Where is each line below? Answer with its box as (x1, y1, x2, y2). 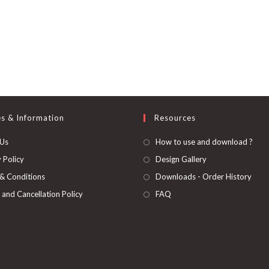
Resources (154, 113, 196, 122)
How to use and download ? (156, 137, 253, 147)
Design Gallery (156, 154, 207, 164)
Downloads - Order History (156, 172, 252, 181)
